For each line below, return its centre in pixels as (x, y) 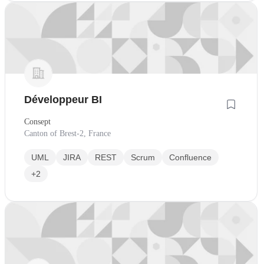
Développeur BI (63, 99)
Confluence (190, 157)
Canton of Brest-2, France (67, 133)
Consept (37, 121)
